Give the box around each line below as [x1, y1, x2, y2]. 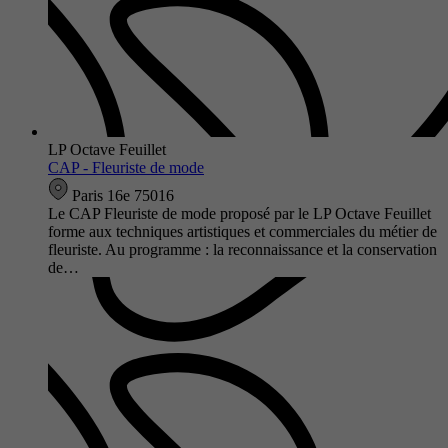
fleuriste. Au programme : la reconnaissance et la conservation [48, 240, 437, 258]
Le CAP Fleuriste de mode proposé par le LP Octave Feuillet [48, 204, 431, 222]
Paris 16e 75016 [68, 186, 174, 204]
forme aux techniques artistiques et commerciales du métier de [48, 222, 437, 240]
